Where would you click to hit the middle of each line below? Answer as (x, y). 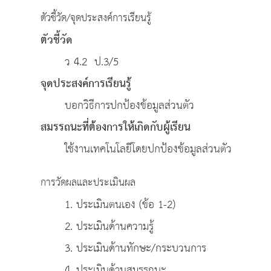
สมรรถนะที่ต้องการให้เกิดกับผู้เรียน (116, 127)
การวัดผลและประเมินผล (88, 183)
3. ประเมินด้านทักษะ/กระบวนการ (135, 248)
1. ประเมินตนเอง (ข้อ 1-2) (120, 204)
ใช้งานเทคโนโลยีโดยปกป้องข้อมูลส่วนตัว (148, 149)
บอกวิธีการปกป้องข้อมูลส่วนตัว (129, 105)
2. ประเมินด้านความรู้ (109, 226)
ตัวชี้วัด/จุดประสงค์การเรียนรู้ (96, 18)
